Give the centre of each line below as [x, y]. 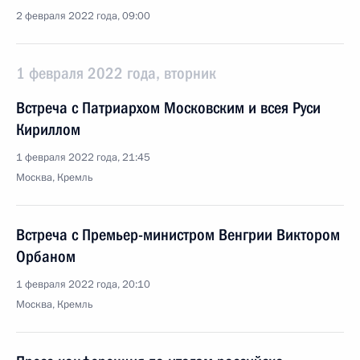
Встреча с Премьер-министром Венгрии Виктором [178, 235]
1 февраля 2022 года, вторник [116, 73]
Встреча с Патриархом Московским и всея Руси [168, 108]
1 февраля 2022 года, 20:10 [83, 284]
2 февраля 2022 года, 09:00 [83, 16]
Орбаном [46, 256]
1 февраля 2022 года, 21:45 [83, 157]
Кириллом [48, 129]
